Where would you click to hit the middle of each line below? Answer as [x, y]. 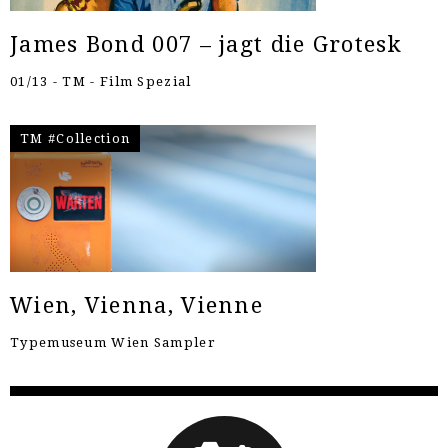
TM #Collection [75, 138]
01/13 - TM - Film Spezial [101, 81]
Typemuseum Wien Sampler [113, 342]
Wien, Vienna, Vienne [136, 305]
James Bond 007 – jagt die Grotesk [206, 44]
